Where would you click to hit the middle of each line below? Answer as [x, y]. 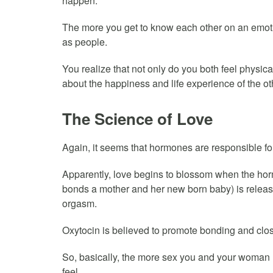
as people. [85, 41]
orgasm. [80, 203]
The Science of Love [137, 118]
